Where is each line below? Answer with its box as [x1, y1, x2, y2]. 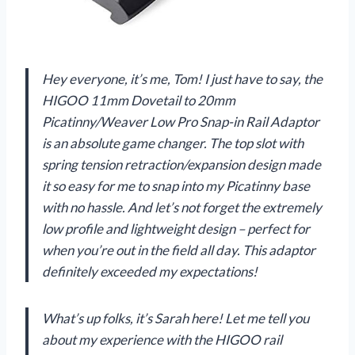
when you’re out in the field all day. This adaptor [42, 242, 315, 259]
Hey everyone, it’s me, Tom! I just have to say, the [42, 71, 323, 88]
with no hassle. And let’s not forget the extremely [42, 199, 322, 216]
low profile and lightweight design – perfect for [42, 220, 310, 238]
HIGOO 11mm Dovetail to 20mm [42, 92, 235, 109]
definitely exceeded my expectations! [42, 263, 258, 281]
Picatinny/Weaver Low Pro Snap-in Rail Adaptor [42, 113, 319, 131]
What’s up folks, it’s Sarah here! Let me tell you [42, 310, 309, 327]
